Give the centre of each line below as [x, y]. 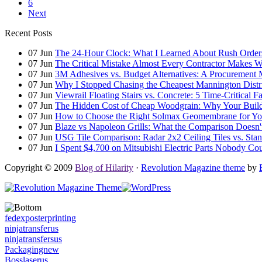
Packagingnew [32, 250]
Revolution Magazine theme [193, 168]
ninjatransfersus [33, 239]
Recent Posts [28, 33]
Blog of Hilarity [104, 168]
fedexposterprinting [40, 218]
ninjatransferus [32, 229]
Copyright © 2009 [40, 168]
